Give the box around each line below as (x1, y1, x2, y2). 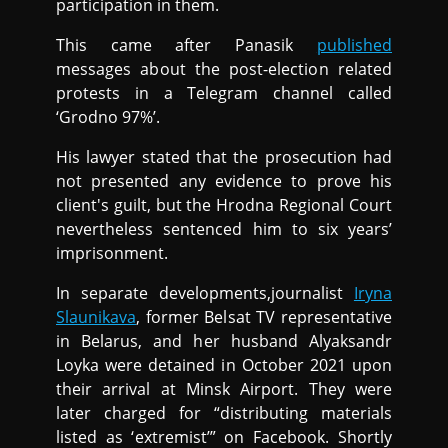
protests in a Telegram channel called (56, 81, 392, 104)
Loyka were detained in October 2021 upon (56, 353, 392, 376)
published (316, 33, 392, 56)
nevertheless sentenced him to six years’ (56, 217, 392, 240)
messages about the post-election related (56, 57, 392, 80)
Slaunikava (56, 305, 137, 328)
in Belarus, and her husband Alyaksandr (56, 329, 392, 352)
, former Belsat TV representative (136, 305, 392, 328)
